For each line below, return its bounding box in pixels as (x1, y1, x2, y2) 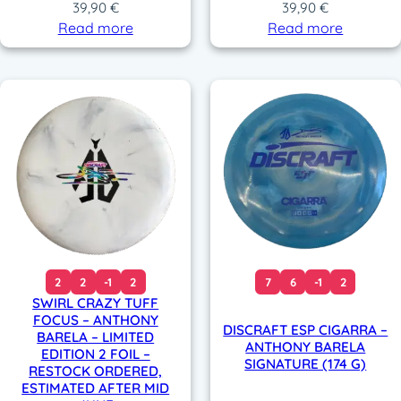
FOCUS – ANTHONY (32, 311, 158, 329)
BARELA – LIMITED (37, 328, 155, 346)
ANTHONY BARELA (245, 338, 366, 356)
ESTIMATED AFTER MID (21, 380, 170, 397)
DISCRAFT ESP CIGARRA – (223, 321, 388, 339)
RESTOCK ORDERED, (29, 363, 163, 380)
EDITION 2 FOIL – (40, 346, 150, 363)
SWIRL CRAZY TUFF (32, 294, 159, 312)
